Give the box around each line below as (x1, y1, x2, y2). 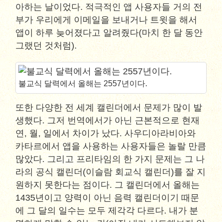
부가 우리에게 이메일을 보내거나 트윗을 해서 (15, 15, 198, 25)
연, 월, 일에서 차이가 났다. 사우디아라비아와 (15, 128, 196, 138)
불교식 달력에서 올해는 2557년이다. (18, 79, 148, 88)
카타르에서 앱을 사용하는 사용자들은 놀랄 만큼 (15, 141, 207, 151)
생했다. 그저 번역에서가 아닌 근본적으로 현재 (15, 115, 200, 125)
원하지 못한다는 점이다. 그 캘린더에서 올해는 (15, 180, 200, 190)
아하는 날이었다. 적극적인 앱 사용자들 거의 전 (15, 2, 203, 12)
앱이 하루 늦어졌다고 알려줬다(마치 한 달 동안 (15, 28, 203, 38)
